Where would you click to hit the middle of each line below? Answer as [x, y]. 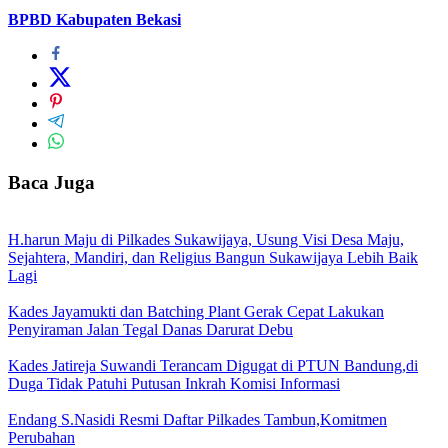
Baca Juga [51, 183]
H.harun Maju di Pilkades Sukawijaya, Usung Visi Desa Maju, [206, 239]
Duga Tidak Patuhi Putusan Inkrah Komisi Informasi [174, 383]
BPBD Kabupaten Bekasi [94, 20]
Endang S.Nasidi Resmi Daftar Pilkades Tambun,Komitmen [197, 419]
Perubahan [41, 437]
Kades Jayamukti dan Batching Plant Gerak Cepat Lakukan [196, 311]
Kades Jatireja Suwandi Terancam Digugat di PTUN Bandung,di [213, 365]
